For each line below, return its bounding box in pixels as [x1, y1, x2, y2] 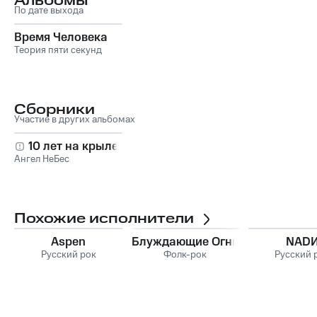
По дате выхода [14, 3, 83, 18]
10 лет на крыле [28, 137, 118, 155]
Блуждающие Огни [131, 233, 239, 250]
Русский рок [40, 247, 96, 262]
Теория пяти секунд [14, 42, 102, 57]
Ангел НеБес [14, 151, 69, 166]
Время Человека [14, 28, 108, 46]
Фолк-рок [163, 247, 207, 262]
